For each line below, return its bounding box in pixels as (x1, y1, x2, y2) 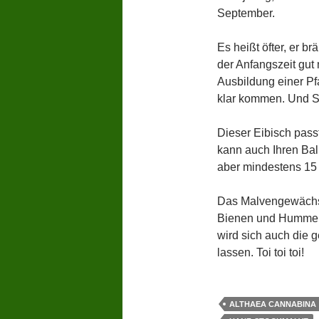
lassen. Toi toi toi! (216, 246, 304, 258)
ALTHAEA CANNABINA (229, 299, 316, 308)
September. (216, 6, 275, 19)
